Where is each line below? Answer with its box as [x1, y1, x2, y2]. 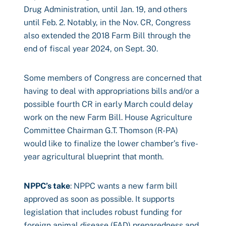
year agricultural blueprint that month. [24, 152, 163, 161]
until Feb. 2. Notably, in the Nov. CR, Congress [24, 18, 191, 27]
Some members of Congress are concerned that [24, 73, 202, 83]
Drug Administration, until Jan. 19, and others [24, 5, 187, 14]
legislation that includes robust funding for [24, 207, 182, 217]
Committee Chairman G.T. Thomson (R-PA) [24, 126, 178, 135]
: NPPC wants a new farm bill [70, 181, 178, 191]
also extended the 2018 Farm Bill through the [24, 31, 191, 40]
